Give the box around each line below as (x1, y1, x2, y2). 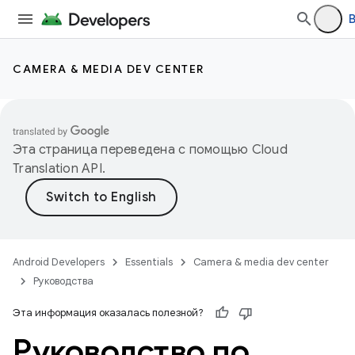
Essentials (125, 255, 173, 269)
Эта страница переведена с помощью (13, 142, 252, 158)
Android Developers (13, 255, 105, 269)
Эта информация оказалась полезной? (13, 306, 204, 319)
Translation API (13, 161, 102, 177)
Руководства (33, 274, 94, 288)
